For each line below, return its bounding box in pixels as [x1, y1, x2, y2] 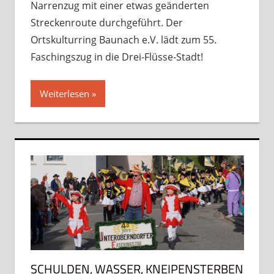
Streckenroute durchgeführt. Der [30, 15, 183, 29]
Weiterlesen [39, 87, 89, 100]
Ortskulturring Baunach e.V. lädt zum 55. [30, 32, 217, 46]
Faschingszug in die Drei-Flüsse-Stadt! [30, 50, 203, 64]
